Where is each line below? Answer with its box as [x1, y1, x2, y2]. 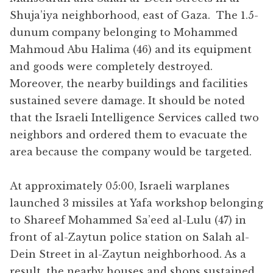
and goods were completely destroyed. [10, 60, 216, 73]
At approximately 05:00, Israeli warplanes [10, 179, 230, 192]
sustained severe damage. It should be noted [10, 94, 245, 107]
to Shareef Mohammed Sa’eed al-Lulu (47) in [10, 213, 246, 226]
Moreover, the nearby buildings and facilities [10, 77, 248, 90]
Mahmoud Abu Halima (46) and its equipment [10, 43, 252, 55]
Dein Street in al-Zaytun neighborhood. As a [10, 247, 246, 260]
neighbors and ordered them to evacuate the [10, 128, 247, 141]
